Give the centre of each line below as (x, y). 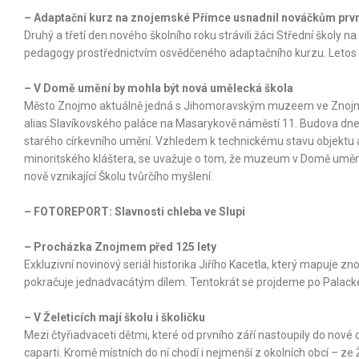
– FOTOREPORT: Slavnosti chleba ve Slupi (135, 211)
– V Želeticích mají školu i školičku (115, 317)
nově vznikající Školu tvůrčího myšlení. (119, 176)
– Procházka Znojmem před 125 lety (120, 246)
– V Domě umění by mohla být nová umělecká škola (159, 88)
